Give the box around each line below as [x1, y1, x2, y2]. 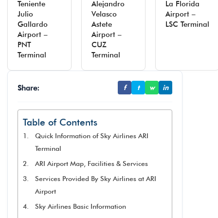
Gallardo [18, 20, 48, 29]
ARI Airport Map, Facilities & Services [35, 160, 148, 167]
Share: [18, 83, 39, 92]
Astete [91, 20, 112, 29]
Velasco [91, 10, 117, 18]
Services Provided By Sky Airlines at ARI [35, 175, 156, 182]
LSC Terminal [165, 20, 209, 29]
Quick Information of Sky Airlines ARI [35, 132, 148, 140]
